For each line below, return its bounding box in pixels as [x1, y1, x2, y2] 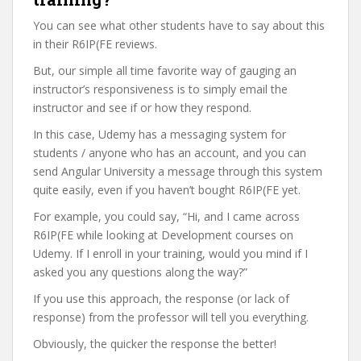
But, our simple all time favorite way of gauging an [33, 63, 297, 78]
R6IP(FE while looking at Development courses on [33, 227, 293, 243]
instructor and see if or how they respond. [33, 100, 251, 115]
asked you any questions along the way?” [33, 264, 247, 280]
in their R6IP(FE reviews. [33, 36, 157, 52]
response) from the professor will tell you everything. [33, 309, 309, 325]
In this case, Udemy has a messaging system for [33, 127, 286, 142]
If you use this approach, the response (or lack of [33, 291, 289, 306]
